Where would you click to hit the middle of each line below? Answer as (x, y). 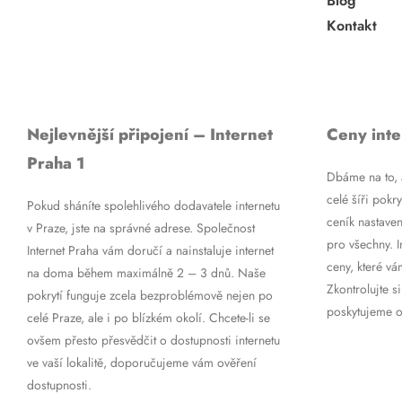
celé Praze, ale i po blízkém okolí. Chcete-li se (148, 317)
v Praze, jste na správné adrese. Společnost (140, 227)
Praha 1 (55, 163)
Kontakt (351, 25)
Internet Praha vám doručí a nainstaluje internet (150, 250)
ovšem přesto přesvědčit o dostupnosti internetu (153, 340)
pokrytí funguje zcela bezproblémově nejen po (149, 295)
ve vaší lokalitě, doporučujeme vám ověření (141, 362)
